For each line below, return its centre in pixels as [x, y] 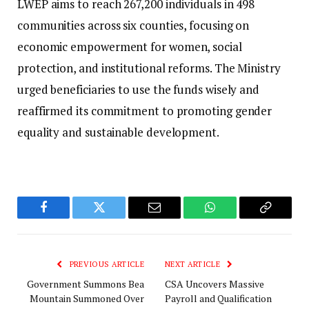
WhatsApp [235, 218]
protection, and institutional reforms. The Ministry [149, 68]
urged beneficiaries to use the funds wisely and [139, 90]
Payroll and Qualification [218, 298]
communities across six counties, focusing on [133, 26]
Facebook [67, 218]
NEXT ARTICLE [194, 264]
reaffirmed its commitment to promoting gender [145, 111]
